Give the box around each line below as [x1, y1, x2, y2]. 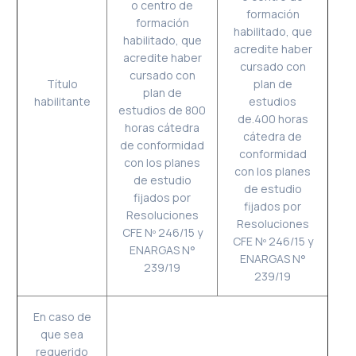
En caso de [33, 309, 91, 324]
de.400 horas [237, 111, 308, 126]
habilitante [33, 94, 91, 109]
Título [46, 76, 78, 91]
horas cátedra [125, 120, 200, 135]
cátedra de [243, 129, 303, 144]
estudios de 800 [118, 103, 207, 118]
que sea [41, 327, 84, 342]
